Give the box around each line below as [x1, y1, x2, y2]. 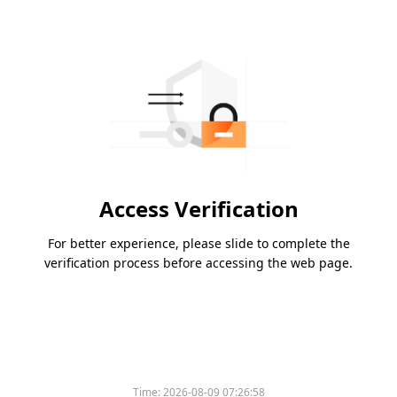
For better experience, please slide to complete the [47, 235, 350, 253]
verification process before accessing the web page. [44, 254, 353, 272]
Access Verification [98, 194, 299, 224]
